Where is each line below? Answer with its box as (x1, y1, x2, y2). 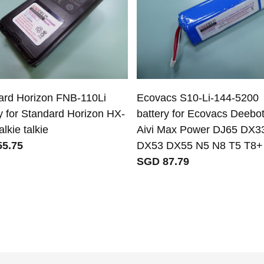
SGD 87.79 (136, 155, 189, 167)
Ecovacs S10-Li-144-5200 (136, 91, 259, 104)
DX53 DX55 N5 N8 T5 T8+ (136, 139, 263, 151)
